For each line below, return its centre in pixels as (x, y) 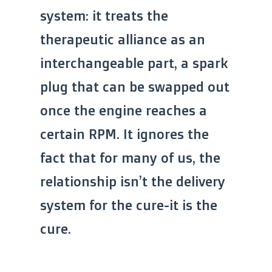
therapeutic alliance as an (123, 39)
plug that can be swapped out (135, 87)
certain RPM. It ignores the (124, 134)
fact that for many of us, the (130, 158)
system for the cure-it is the (129, 205)
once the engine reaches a (124, 110)
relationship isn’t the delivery (133, 182)
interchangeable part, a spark (134, 63)
